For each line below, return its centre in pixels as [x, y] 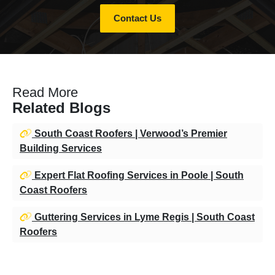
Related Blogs [61, 107]
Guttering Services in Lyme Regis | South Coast [143, 217]
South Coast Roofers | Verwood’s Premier [130, 133]
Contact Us [137, 18]
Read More [45, 92]
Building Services [61, 148]
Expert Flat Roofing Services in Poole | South [138, 175]
